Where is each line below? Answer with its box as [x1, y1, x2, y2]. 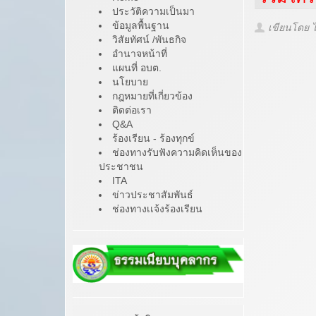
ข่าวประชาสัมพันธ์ [112, 188, 193, 200]
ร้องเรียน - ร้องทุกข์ [112, 132, 195, 144]
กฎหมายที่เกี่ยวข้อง [112, 90, 193, 102]
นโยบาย [112, 75, 148, 87]
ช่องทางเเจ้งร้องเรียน [112, 202, 202, 214]
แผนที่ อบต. [112, 61, 162, 73]
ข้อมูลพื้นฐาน [112, 19, 169, 31]
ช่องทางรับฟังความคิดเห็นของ [112, 146, 242, 158]
